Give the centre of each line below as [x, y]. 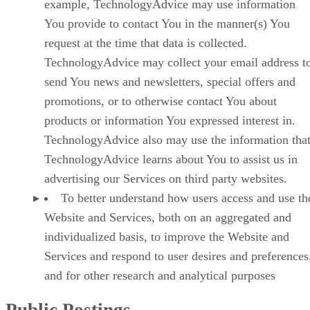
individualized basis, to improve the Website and [167, 237]
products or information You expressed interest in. [170, 120]
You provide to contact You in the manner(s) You [167, 24]
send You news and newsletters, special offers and [170, 82]
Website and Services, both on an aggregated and [168, 217]
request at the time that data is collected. [146, 43]
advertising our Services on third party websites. [166, 179]
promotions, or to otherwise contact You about [161, 101]
